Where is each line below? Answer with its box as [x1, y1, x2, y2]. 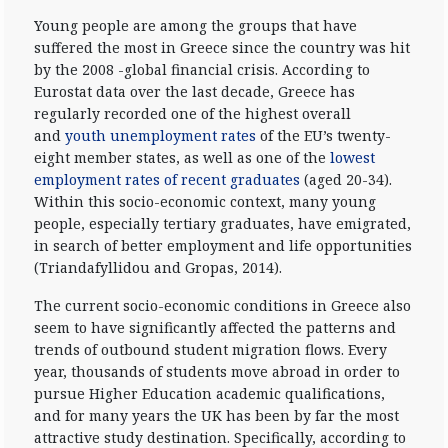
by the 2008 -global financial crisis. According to [34, 60, 370, 79]
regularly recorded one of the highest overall [34, 104, 351, 123]
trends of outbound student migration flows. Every [34, 340, 387, 359]
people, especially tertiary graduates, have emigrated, [34, 214, 411, 233]
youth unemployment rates [65, 126, 256, 145]
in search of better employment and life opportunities [34, 236, 412, 255]
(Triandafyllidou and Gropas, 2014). [34, 258, 282, 277]
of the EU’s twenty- [256, 126, 391, 145]
